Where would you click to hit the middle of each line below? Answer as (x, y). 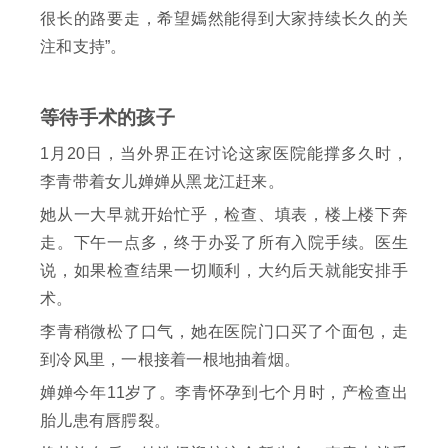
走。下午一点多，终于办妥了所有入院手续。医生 (224, 243)
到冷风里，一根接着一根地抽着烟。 (170, 360)
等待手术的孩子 (107, 118)
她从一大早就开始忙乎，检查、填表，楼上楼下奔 (224, 215)
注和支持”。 (83, 47)
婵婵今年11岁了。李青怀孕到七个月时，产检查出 (224, 393)
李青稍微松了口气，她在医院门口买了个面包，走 (224, 332)
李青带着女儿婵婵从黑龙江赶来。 (162, 182)
